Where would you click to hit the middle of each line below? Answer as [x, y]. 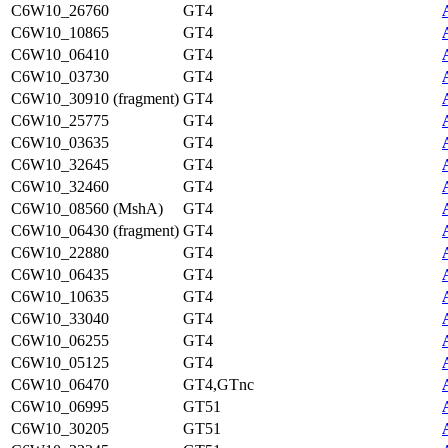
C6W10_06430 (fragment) [95, 230]
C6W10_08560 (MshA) [87, 208]
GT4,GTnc [218, 384]
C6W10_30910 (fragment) [95, 98]
